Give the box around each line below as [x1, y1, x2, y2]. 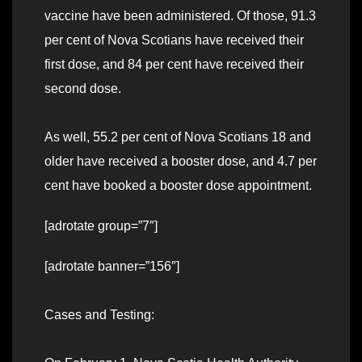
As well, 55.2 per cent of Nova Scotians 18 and [44, 130, 311, 145]
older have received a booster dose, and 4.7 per [44, 154, 317, 169]
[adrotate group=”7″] [44, 219, 158, 234]
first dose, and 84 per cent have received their [44, 57, 304, 72]
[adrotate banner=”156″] [44, 259, 179, 274]
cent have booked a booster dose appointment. [44, 179, 312, 193]
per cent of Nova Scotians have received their [44, 33, 304, 48]
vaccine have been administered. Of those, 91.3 [44, 9, 316, 23]
